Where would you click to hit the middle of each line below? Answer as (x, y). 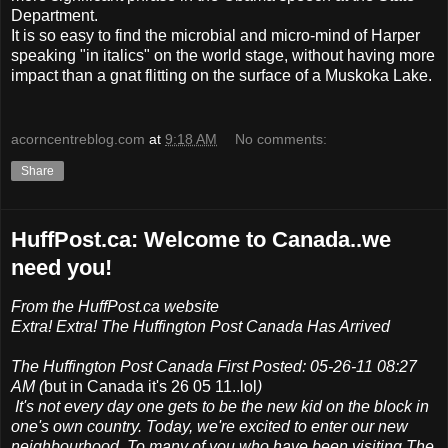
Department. (54, 16)
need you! (61, 267)
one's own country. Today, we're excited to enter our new (209, 426)
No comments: (281, 138)
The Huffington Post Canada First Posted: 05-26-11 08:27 (214, 366)
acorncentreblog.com (78, 138)
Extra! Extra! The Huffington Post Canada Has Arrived (200, 326)
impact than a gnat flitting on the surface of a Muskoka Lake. (221, 76)
